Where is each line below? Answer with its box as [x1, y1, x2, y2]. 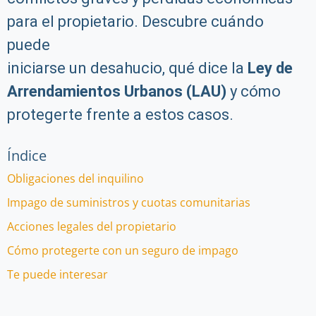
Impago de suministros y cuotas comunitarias [7, 195, 250, 210]
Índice [7, 146, 47, 165]
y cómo [226, 83, 281, 100]
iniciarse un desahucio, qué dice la [7, 59, 248, 77]
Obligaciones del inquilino [7, 171, 144, 186]
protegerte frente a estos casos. [7, 106, 233, 123]
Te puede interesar [7, 267, 108, 282]
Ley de [248, 59, 293, 77]
